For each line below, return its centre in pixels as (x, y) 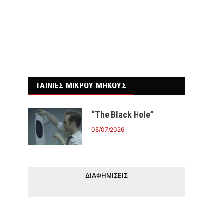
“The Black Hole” (123, 115)
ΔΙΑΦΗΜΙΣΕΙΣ (107, 175)
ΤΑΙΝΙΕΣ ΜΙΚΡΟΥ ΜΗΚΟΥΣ (81, 85)
